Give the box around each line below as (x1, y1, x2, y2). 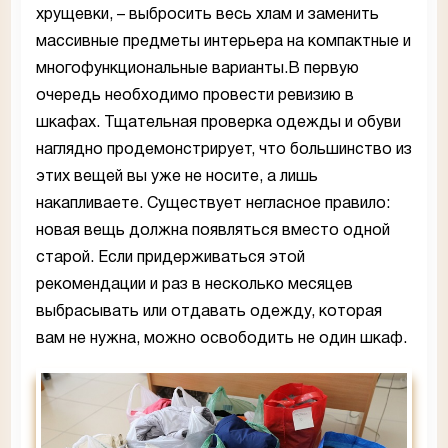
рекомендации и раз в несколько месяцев (36, 278, 353, 293)
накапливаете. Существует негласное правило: (36, 197, 390, 212)
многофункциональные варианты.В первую (36, 62, 359, 77)
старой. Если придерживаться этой (36, 251, 305, 266)
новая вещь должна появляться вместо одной (36, 224, 390, 239)
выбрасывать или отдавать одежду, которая (36, 305, 382, 320)
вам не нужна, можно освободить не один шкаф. (36, 332, 407, 347)
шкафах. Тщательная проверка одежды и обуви (36, 116, 401, 131)
